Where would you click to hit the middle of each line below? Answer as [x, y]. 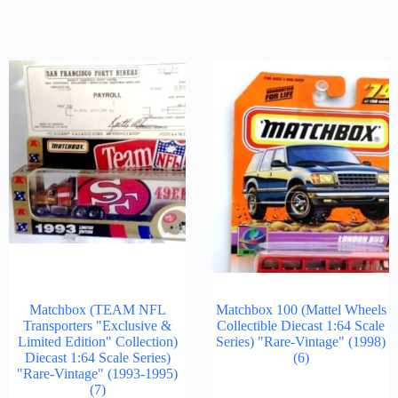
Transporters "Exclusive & [97, 326]
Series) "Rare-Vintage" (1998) [301, 342]
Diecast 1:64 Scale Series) [97, 358]
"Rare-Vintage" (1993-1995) [97, 374]
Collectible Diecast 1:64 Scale [301, 326]
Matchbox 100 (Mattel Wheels [301, 310]
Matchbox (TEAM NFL [97, 310]
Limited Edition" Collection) [97, 342]
